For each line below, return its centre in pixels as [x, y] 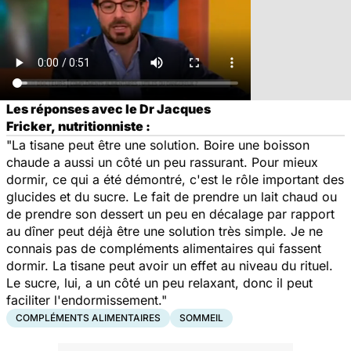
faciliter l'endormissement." [87, 300]
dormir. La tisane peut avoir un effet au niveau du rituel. [170, 265]
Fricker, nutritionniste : [78, 126]
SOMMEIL [201, 317]
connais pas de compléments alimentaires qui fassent [164, 248]
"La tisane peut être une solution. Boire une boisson [158, 145]
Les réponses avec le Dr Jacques [109, 109]
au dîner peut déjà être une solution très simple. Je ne [165, 231]
